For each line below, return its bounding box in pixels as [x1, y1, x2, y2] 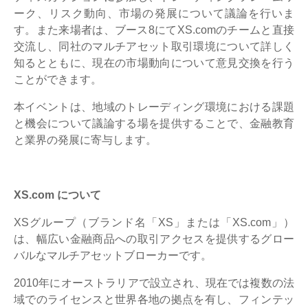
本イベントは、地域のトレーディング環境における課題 [14, 100, 294, 113]
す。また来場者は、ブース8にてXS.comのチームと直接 [14, 23, 294, 36]
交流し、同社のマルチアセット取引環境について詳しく [14, 40, 294, 52]
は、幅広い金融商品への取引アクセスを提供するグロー [14, 232, 294, 245]
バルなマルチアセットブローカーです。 [14, 249, 212, 261]
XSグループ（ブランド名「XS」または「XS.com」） [14, 216, 294, 228]
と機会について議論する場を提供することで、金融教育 [14, 117, 294, 129]
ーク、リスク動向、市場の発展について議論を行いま [14, 7, 294, 19]
